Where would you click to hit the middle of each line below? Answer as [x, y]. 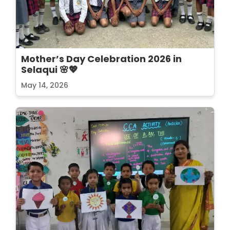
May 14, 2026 [45, 85]
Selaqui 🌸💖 [50, 69]
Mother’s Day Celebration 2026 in [101, 59]
